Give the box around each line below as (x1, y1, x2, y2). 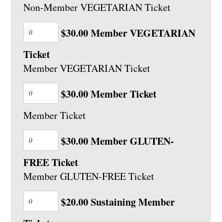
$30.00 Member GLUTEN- (58, 134, 174, 149)
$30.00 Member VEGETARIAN (58, 26, 196, 41)
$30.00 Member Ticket (58, 87, 157, 102)
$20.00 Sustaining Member (58, 195, 175, 210)
